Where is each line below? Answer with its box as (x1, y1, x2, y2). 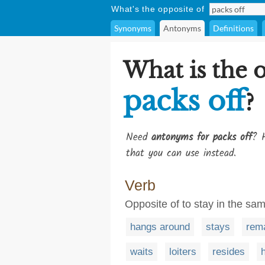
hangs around (130, 221, 190, 232)
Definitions (213, 23, 254, 33)
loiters (169, 246, 196, 257)
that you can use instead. (126, 146, 236, 161)
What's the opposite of (111, 4, 205, 14)
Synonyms (114, 23, 151, 33)
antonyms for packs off (151, 130, 252, 146)
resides (212, 246, 245, 257)
